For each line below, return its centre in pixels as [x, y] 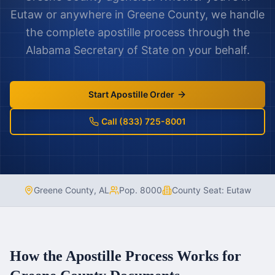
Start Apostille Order [131, 94]
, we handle [235, 14]
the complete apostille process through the [137, 32]
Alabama [48, 50]
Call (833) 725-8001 [144, 121]
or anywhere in [85, 14]
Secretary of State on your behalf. [160, 50]
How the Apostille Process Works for [126, 256]
